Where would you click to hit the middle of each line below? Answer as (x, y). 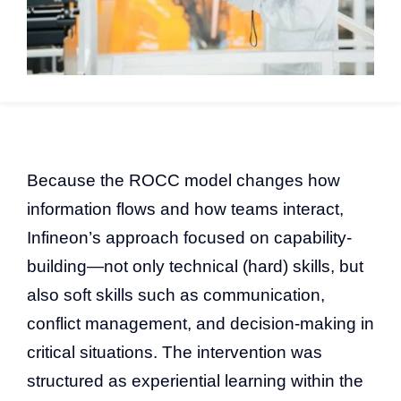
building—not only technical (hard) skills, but (195, 266)
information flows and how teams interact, (185, 209)
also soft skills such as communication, (176, 294)
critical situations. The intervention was (175, 352)
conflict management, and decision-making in (200, 323)
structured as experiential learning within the (195, 380)
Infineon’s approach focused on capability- (189, 237)
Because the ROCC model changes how (183, 180)
